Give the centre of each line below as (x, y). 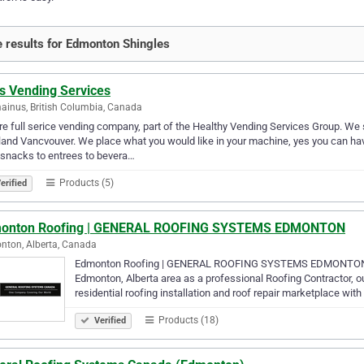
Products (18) (187, 320)
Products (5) (85, 182)
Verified (109, 320)
